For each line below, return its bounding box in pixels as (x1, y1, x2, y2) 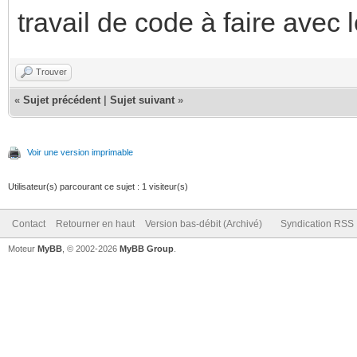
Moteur (8, 243, 37, 253)
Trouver (36, 66, 67, 76)
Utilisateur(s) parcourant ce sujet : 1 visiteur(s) (8, 181, 188, 191)
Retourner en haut (56, 218, 135, 229)
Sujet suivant (110, 93, 175, 106)
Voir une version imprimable (27, 147, 133, 157)
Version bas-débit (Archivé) (145, 218, 262, 229)
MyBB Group (120, 243, 174, 253)
